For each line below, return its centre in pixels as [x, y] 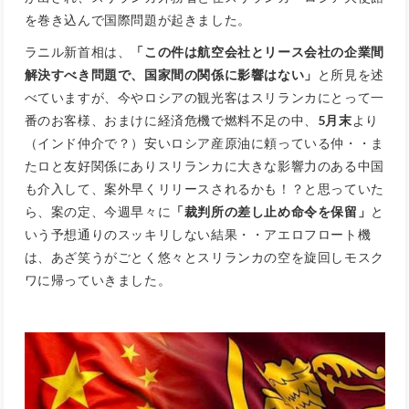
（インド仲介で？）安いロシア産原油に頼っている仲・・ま [204, 143]
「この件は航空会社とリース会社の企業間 [257, 52]
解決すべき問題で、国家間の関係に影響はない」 [171, 75]
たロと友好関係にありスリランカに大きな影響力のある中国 [204, 166]
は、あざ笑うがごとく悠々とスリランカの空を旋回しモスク [204, 257]
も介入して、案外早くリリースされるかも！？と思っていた [204, 189]
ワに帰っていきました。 [98, 280]
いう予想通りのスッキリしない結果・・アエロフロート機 [198, 235]
